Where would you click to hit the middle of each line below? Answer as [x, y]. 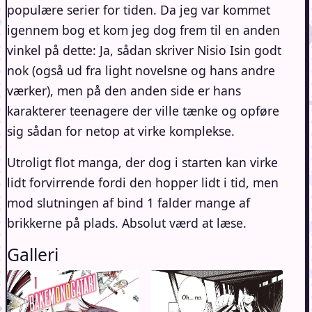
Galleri [33, 254]
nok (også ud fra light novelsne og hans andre [141, 70]
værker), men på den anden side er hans [124, 90]
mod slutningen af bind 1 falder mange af [128, 202]
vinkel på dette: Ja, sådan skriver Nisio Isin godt [144, 50]
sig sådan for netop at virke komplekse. [121, 131]
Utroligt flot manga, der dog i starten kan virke [142, 162]
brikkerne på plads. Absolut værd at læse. [127, 223]
